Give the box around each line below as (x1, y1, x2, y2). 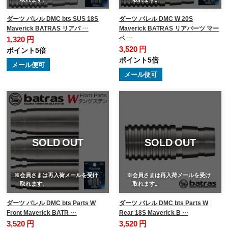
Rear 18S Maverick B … (119, 208, 188, 217)
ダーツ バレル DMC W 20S (119, 13, 193, 23)
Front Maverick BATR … (7, 208, 77, 217)
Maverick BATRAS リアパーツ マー (119, 23, 219, 33)
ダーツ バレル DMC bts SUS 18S (7, 13, 99, 23)
